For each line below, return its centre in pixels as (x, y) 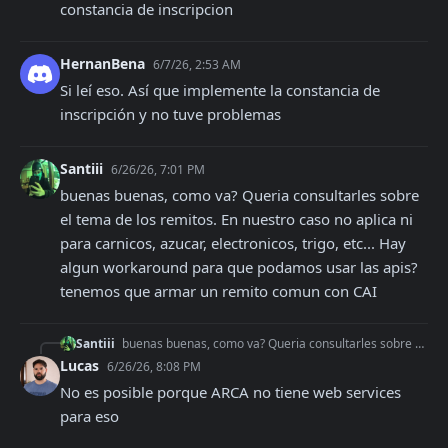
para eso (89, 416)
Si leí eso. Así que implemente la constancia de (220, 90)
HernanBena (104, 63)
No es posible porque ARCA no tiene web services (230, 392)
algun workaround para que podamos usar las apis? (239, 267)
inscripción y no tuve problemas (170, 114)
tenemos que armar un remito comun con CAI (218, 291)
